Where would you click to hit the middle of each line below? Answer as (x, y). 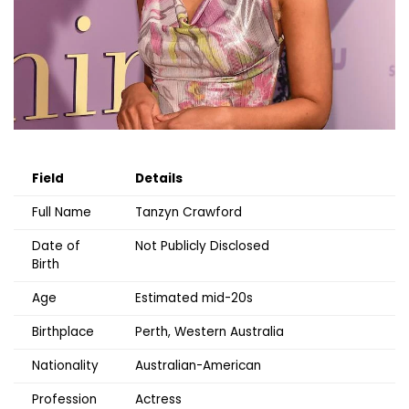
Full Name (62, 212)
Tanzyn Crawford (189, 212)
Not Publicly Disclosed (202, 246)
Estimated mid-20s (194, 298)
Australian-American (198, 365)
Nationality (65, 365)
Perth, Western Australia (210, 331)
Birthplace (63, 331)
